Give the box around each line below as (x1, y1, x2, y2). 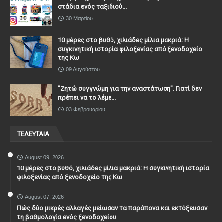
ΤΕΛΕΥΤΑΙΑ (17, 130, 49, 138)
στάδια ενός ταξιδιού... (58, 2, 127, 10)
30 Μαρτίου (66, 15, 93, 21)
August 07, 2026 (25, 193, 64, 200)
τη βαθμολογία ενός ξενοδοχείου (17, 213, 116, 221)
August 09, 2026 (25, 154, 64, 160)
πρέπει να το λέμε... (58, 93, 116, 101)
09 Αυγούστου (66, 66, 100, 72)
